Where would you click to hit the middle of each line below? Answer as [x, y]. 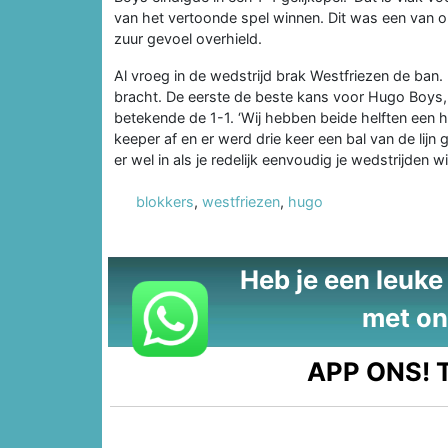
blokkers [165, 202]
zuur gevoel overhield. [188, 39]
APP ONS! [369, 372]
